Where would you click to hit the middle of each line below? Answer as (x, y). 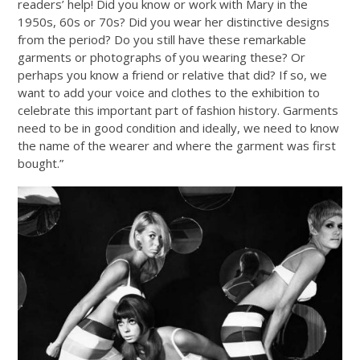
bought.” (41, 163)
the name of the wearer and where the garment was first (177, 145)
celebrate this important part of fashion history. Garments (178, 110)
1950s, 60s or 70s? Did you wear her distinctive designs (174, 21)
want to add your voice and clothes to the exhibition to (169, 92)
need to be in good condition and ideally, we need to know (179, 127)
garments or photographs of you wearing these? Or (162, 57)
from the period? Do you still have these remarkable (162, 39)
